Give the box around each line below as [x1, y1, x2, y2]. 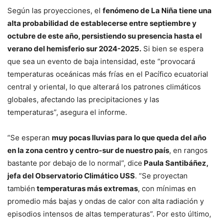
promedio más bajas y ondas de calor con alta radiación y [7, 197, 204, 206]
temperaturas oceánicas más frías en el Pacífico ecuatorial [7, 69, 208, 79]
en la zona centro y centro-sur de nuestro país [7, 146, 169, 155]
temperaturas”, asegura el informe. [7, 108, 127, 117]
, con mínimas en [138, 184, 196, 194]
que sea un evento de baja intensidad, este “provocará [7, 57, 195, 66]
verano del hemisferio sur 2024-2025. [7, 44, 141, 54]
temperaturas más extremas [35, 184, 138, 194]
